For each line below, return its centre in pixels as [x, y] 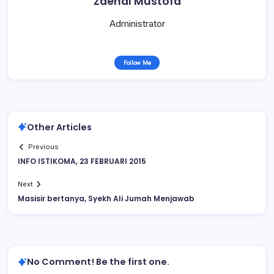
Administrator [137, 23]
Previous [44, 147]
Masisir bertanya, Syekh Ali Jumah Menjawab [106, 199]
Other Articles [59, 127]
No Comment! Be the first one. [98, 262]
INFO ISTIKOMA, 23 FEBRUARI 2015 [82, 161]
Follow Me [137, 62]
